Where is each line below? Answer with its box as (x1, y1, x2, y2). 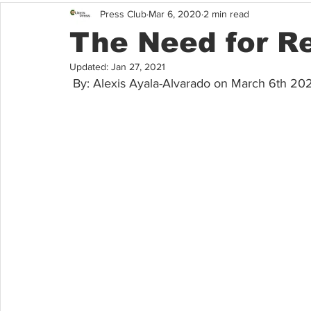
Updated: (69, 61, 111, 72)
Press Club (100, 8, 146, 19)
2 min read (203, 8, 249, 19)
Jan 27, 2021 (111, 61, 165, 72)
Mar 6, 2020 (149, 8, 201, 19)
